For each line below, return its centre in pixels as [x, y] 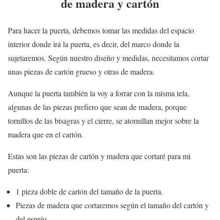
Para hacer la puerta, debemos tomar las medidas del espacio [101, 30]
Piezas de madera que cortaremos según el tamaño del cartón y [112, 205]
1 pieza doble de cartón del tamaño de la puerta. [89, 192]
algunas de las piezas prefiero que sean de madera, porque [97, 107]
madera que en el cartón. [46, 135]
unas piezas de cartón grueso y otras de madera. [81, 72]
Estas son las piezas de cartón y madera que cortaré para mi [99, 156]
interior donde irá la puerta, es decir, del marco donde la [94, 44]
